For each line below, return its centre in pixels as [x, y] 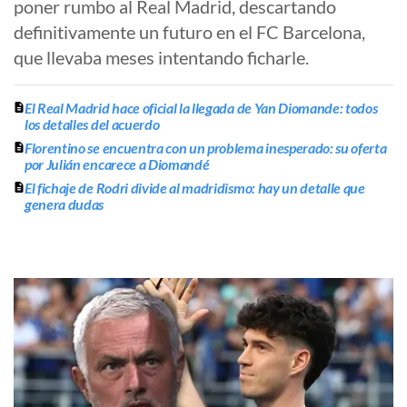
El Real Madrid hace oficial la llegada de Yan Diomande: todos [201, 108]
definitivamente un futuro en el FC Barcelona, [189, 32]
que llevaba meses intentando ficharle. [161, 58]
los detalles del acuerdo [92, 124]
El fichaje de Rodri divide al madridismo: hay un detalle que [195, 188]
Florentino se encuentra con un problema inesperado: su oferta [206, 148]
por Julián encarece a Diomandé [117, 164]
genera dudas [65, 204]
